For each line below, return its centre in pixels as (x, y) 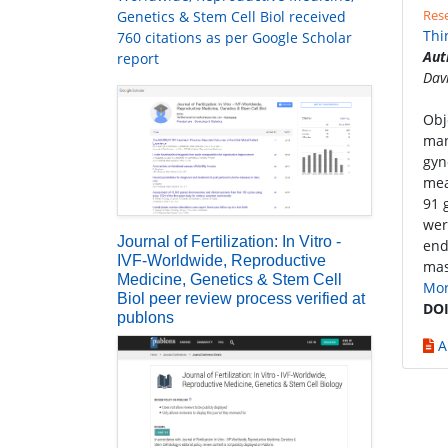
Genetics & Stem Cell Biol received (231, 17)
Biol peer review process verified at (241, 298)
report (138, 59)
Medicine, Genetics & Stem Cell (229, 279)
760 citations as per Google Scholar (234, 38)
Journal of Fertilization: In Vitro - (229, 241)
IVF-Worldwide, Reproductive (221, 260)
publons (145, 317)
